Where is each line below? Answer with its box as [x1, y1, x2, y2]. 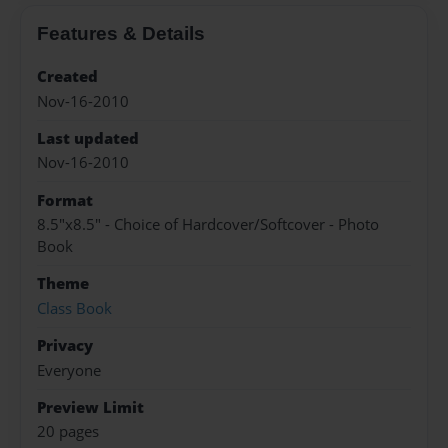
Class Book [37, 297, 112, 319]
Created [37, 66, 98, 88]
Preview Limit [37, 396, 144, 418]
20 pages [37, 421, 99, 443]
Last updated [37, 127, 139, 149]
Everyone [37, 359, 101, 381]
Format [37, 189, 93, 211]
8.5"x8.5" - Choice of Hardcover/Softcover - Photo [37, 214, 379, 236]
